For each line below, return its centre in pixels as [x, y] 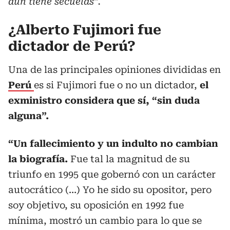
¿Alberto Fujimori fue [85, 30]
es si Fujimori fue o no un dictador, [117, 85]
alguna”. [28, 116]
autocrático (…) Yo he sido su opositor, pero [110, 189]
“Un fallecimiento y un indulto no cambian [113, 143]
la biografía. [38, 159]
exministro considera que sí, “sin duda [104, 100]
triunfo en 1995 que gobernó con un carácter [112, 174]
